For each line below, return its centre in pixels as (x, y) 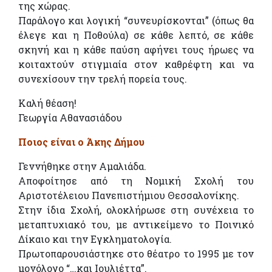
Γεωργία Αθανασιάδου (70, 118)
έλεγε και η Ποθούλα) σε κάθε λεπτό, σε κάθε (136, 35)
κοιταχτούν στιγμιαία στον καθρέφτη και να (136, 64)
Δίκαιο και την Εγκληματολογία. (95, 239)
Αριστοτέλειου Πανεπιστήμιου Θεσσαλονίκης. (129, 195)
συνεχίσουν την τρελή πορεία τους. (103, 79)
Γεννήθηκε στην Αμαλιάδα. (82, 166)
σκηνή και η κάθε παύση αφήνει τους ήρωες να (136, 50)
